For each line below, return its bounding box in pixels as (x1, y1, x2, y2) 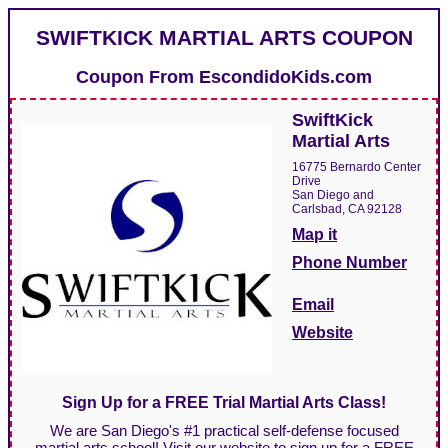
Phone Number (292, 254, 407, 272)
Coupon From (76, 67, 199, 88)
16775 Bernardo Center (292, 160, 421, 175)
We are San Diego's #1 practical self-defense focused (49, 422, 399, 440)
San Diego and (292, 188, 374, 203)
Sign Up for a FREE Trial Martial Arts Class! (62, 394, 386, 412)
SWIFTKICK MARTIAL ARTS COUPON (35, 26, 413, 49)
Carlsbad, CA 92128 (292, 202, 402, 217)
